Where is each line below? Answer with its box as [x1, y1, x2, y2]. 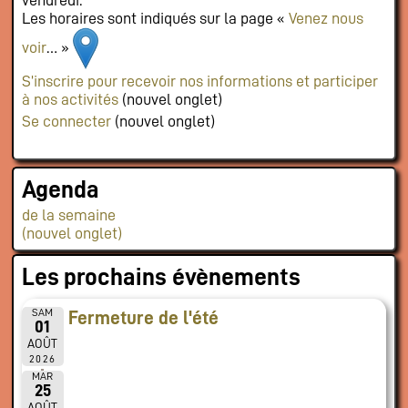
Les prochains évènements [21, 265, 301, 291]
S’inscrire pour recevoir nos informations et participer [21, 73, 378, 90]
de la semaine [21, 207, 116, 224]
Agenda [21, 177, 99, 202]
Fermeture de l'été [68, 308, 219, 329]
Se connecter [21, 112, 111, 129]
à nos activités [21, 91, 118, 108]
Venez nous [288, 9, 363, 26]
